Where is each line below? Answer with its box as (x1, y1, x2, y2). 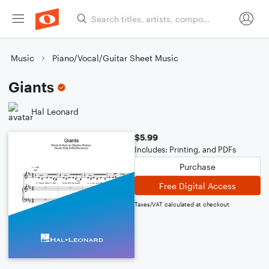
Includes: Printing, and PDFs (134, 145, 236, 154)
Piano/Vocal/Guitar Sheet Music (52, 53, 178, 63)
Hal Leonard (31, 106, 79, 116)
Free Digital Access (159, 180, 236, 191)
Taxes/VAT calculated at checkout (134, 201, 229, 208)
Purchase (180, 161, 216, 172)
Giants (8, 78, 54, 95)
